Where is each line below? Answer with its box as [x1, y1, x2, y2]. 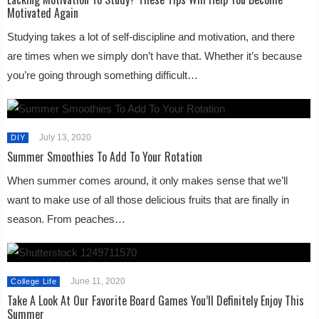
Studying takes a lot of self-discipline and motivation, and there [7, 31, 296, 43]
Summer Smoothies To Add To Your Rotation [7, 148, 203, 165]
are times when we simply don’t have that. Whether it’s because [7, 50, 303, 62]
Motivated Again [7, 4, 79, 21]
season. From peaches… [7, 213, 126, 225]
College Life [11, 277, 57, 286]
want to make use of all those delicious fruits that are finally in [7, 194, 290, 206]
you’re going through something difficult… [7, 69, 199, 81]
